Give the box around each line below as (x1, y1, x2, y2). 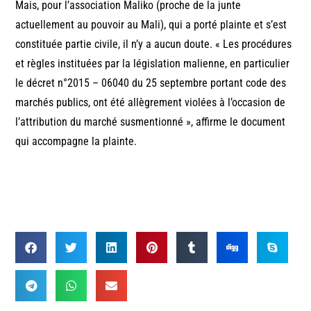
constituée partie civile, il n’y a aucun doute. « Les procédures (15, 37, 292, 51)
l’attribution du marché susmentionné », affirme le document (15, 115, 286, 128)
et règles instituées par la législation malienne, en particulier (15, 56, 290, 70)
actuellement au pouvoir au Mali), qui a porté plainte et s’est (15, 17, 287, 31)
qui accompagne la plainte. (15, 134, 137, 148)
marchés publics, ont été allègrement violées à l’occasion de (15, 95, 286, 109)
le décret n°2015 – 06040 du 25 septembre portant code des (15, 76, 287, 90)
